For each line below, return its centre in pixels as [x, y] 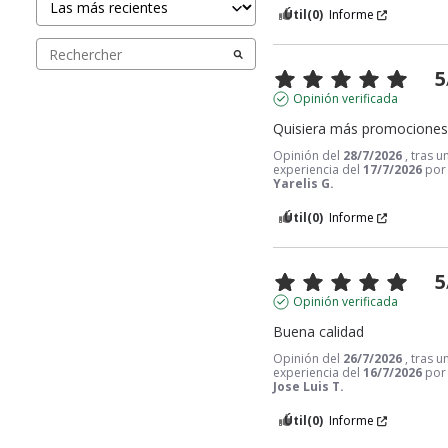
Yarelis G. [304, 184]
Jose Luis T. [309, 387]
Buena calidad [319, 332]
